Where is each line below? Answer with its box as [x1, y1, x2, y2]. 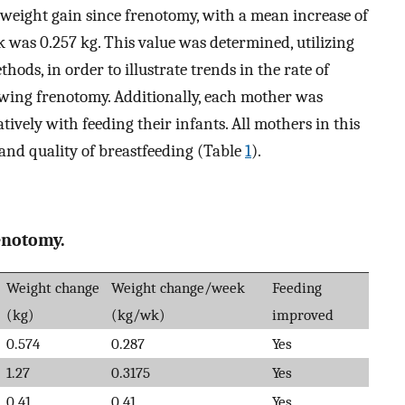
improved [272, 305, 334, 324]
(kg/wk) [111, 305, 165, 324]
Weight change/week [111, 278, 245, 297]
